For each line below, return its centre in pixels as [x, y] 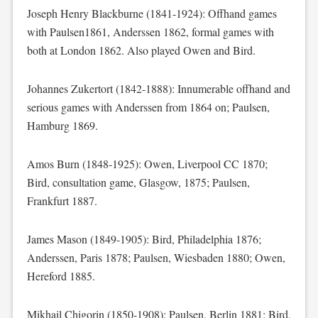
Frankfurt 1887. [62, 201]
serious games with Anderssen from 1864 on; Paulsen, [148, 107]
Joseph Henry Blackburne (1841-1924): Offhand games [152, 13]
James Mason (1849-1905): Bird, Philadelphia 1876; [144, 239]
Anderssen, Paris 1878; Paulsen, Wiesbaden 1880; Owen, [156, 257]
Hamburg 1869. [62, 125]
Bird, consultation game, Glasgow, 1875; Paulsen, [138, 182]
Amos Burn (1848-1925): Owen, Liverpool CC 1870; [147, 164]
